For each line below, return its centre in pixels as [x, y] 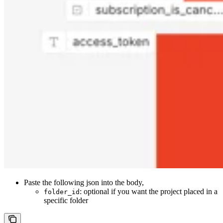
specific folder [66, 200]
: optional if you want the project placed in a [149, 191]
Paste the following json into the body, [84, 182]
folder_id [62, 192]
